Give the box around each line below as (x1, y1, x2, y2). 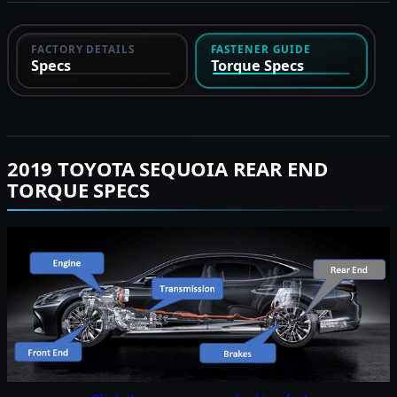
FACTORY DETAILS (31, 42, 136, 57)
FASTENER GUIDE (210, 42, 311, 57)
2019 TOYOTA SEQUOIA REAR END (7, 155, 328, 183)
